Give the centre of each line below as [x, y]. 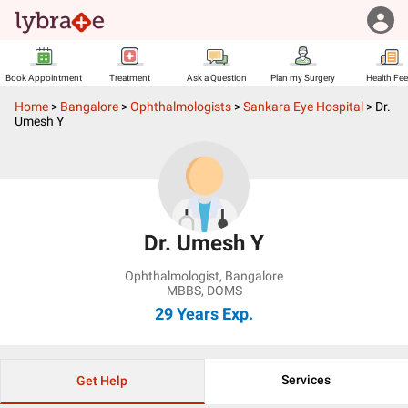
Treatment [130, 78]
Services [306, 380]
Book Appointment [43, 78]
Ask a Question [216, 78]
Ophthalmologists [181, 107]
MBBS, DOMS [204, 291]
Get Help [102, 381]
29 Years [187, 314]
